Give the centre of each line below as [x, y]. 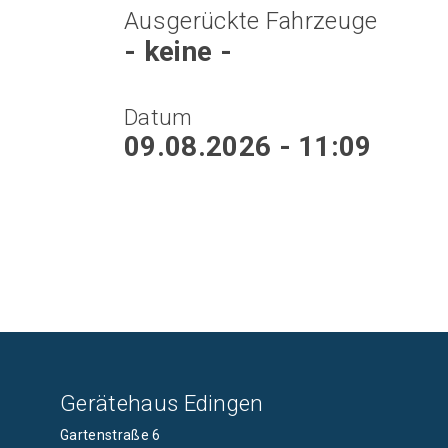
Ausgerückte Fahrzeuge [251, 21]
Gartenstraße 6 [110, 435]
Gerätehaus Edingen [162, 403]
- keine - [178, 52]
